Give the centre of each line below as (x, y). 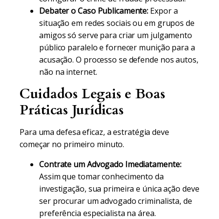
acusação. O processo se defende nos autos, (119, 60)
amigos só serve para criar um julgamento (116, 35)
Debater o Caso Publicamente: (94, 11)
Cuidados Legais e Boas (92, 94)
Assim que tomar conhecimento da (101, 176)
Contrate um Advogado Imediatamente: (110, 164)
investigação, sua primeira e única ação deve (119, 189)
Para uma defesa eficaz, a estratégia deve (94, 132)
